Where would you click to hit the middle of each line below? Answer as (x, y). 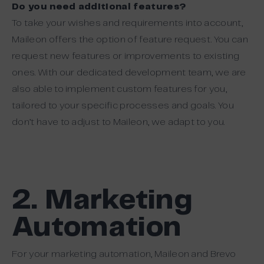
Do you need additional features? (99, 6)
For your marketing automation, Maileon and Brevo (124, 254)
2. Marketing (102, 201)
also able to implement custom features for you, (120, 89)
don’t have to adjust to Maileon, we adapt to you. (118, 122)
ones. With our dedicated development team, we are (129, 72)
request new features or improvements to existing (126, 56)
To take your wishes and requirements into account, (128, 23)
